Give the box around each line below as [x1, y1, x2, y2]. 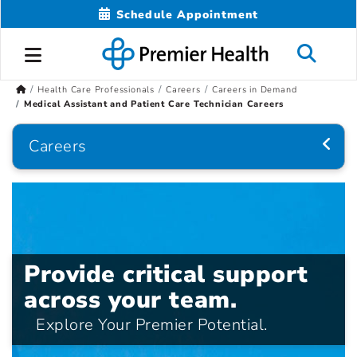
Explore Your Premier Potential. [36, 314, 268, 336]
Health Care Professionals [37, 84, 155, 96]
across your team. [24, 284, 237, 317]
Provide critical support [24, 258, 308, 292]
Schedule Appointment [116, 6, 259, 22]
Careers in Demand [211, 84, 297, 96]
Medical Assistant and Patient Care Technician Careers [23, 98, 284, 111]
